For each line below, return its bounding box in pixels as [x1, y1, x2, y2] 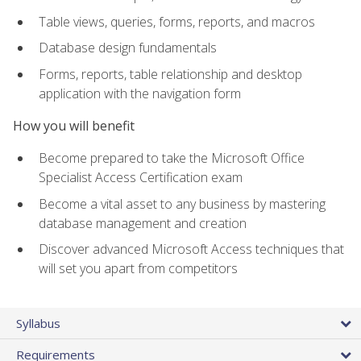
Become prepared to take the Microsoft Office [39, 149, 305, 168]
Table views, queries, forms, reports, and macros [39, 12, 315, 31]
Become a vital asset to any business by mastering [39, 194, 326, 213]
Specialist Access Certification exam [39, 168, 243, 187]
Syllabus [16, 314, 60, 331]
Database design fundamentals [39, 39, 217, 57]
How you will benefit [13, 116, 135, 135]
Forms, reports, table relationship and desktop [39, 64, 302, 83]
